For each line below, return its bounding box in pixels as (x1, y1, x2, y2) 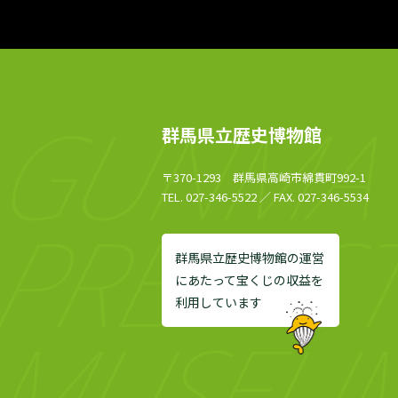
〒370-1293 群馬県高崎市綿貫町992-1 (162, 169, 366, 186)
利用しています (175, 293, 262, 311)
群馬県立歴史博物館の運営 (175, 249, 324, 267)
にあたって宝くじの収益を (175, 271, 323, 289)
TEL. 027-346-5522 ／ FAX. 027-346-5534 (162, 188, 369, 205)
